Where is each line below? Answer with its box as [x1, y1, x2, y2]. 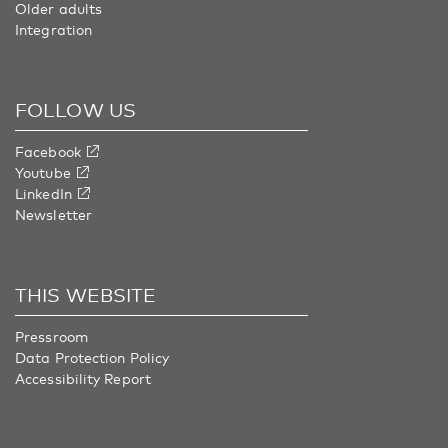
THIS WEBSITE [15, 282, 157, 306]
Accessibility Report [15, 369, 151, 387]
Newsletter [15, 205, 92, 223]
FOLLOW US [15, 97, 136, 121]
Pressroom [15, 327, 88, 345]
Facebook [15, 142, 81, 160]
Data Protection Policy [15, 348, 170, 366]
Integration [15, 20, 93, 38]
